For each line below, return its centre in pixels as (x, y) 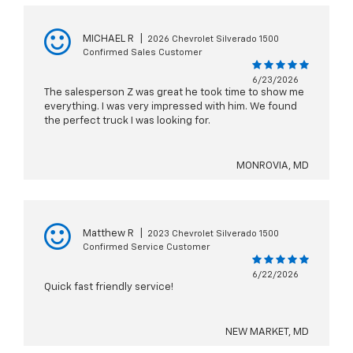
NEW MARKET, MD (267, 333)
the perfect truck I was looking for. (127, 121)
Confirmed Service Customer (146, 247)
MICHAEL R (108, 39)
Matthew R (108, 234)
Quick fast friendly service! (109, 288)
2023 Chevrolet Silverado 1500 (213, 234)
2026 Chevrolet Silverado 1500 (213, 39)
